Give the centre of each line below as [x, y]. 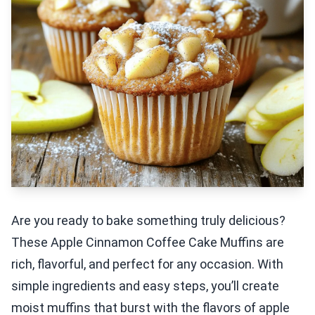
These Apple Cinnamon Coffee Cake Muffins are [148, 242]
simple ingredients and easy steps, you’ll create [145, 286]
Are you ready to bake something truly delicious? [148, 220]
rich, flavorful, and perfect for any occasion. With [147, 264]
